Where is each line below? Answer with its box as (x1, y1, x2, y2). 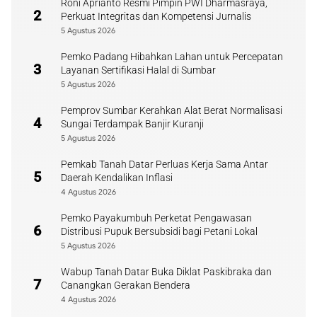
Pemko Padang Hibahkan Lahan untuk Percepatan (61, 51, 283, 62)
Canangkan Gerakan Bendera (61, 279, 190, 291)
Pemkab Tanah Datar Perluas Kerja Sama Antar (61, 158, 268, 170)
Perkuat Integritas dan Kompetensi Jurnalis (61, 11, 251, 22)
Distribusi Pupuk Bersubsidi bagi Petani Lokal (61, 226, 258, 237)
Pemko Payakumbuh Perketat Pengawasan (61, 212, 252, 224)
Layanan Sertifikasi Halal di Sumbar (61, 64, 216, 76)
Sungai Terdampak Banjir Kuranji (61, 118, 204, 129)
